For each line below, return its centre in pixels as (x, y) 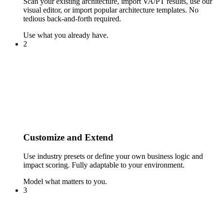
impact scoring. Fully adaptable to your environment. (104, 165)
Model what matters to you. (65, 181)
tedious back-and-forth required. (72, 19)
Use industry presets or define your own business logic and (113, 156)
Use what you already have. (66, 35)
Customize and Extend (68, 138)
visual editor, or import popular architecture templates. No (111, 10)
